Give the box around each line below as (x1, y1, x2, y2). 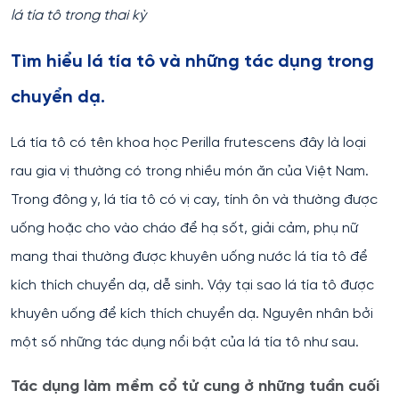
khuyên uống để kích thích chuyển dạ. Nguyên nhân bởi (11, 306, 373, 322)
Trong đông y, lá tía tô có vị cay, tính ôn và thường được (11, 192, 378, 208)
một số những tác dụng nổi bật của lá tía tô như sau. (11, 335, 362, 350)
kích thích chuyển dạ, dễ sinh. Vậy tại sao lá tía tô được (11, 278, 374, 293)
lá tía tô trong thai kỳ (11, 8, 146, 23)
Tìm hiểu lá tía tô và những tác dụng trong (11, 53, 374, 71)
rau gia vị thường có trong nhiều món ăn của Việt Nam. (11, 164, 369, 179)
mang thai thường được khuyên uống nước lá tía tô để (11, 249, 368, 265)
